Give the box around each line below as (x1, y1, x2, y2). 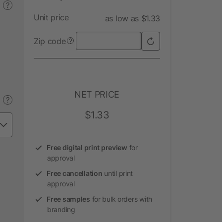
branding (47, 205, 75, 214)
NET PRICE (74, 89, 119, 100)
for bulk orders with (90, 194, 152, 203)
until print (102, 168, 133, 177)
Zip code (34, 36, 66, 46)
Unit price (34, 12, 69, 22)
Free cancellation (47, 168, 103, 177)
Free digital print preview (47, 143, 127, 152)
